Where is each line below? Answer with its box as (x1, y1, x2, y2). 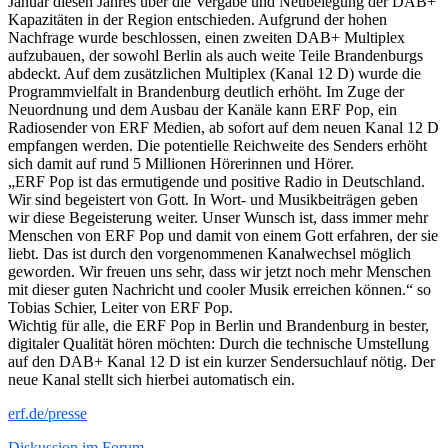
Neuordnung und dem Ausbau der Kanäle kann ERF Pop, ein (8, 100, 397, 118)
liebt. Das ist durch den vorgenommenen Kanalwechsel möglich (8, 244, 411, 262)
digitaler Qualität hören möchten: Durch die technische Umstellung (8, 334, 429, 352)
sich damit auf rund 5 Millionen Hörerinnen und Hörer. (8, 154, 354, 172)
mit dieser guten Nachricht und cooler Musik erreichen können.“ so (8, 280, 431, 298)
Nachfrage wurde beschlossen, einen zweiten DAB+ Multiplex (8, 28, 405, 46)
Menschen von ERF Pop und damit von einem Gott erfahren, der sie (8, 226, 438, 244)
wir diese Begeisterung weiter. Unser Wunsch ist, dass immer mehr (8, 208, 428, 226)
